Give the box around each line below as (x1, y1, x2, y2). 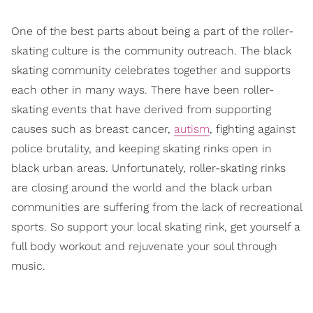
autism (174, 122, 210, 136)
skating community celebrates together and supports (11, 63, 291, 77)
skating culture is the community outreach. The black (11, 43, 291, 57)
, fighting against (210, 122, 296, 136)
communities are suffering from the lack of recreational (11, 200, 302, 214)
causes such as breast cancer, (11, 122, 174, 136)
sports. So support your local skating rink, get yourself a (11, 219, 300, 233)
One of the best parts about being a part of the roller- (11, 24, 293, 38)
